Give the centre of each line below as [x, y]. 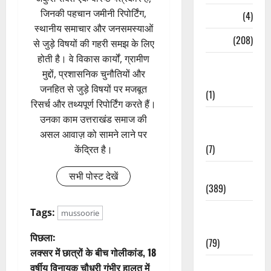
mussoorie [80, 213]
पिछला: [43, 237]
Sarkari [219, 212]
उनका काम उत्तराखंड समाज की [94, 119]
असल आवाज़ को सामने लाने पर [94, 135]
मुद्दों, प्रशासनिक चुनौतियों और [93, 74]
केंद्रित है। [94, 150]
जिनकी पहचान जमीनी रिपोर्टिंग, [94, 14]
